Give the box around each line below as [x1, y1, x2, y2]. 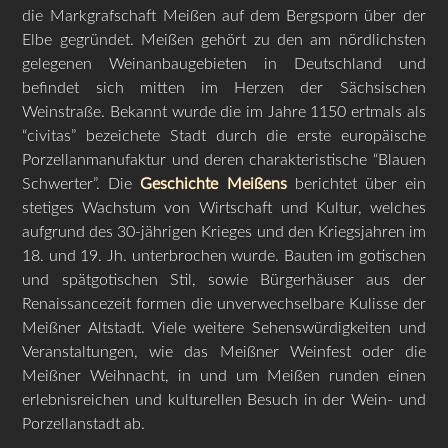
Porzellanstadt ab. [22, 415, 146, 432]
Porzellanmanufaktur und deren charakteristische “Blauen [22, 151, 426, 168]
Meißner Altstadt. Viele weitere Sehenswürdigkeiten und [22, 319, 426, 336]
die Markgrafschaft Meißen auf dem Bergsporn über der [22, 7, 426, 24]
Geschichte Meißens [140, 175, 287, 192]
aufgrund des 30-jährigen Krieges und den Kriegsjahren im [22, 223, 426, 240]
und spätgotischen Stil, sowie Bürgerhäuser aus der [22, 271, 426, 288]
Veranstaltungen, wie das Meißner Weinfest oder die [22, 343, 426, 360]
